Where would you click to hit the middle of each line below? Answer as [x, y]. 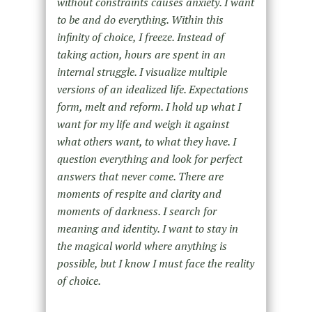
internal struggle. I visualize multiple [142, 71]
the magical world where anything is [142, 245]
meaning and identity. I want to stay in [147, 228]
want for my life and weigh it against [143, 124]
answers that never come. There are [140, 176]
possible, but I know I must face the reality [155, 263]
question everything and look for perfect [149, 158]
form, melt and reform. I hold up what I [149, 106]
